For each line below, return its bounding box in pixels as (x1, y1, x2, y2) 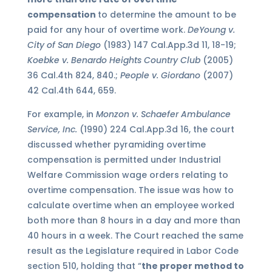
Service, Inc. (27, 123, 80, 136)
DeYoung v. (187, 24, 235, 36)
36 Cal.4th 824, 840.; (27, 69, 120, 82)
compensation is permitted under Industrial (27, 154, 221, 166)
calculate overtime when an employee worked (27, 199, 234, 212)
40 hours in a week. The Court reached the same (27, 229, 243, 242)
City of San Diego (27, 39, 103, 52)
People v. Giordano (120, 69, 203, 82)
